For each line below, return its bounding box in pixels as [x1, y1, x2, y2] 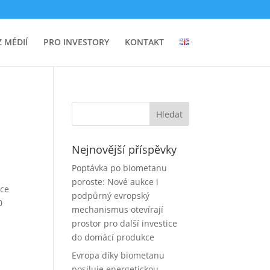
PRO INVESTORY [43, 36, 109, 48]
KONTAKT [124, 36, 164, 48]
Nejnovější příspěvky [72, 142, 177, 157]
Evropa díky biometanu [72, 250, 165, 261]
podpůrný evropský [72, 190, 150, 201]
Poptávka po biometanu [72, 162, 168, 174]
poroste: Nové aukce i [72, 176, 159, 187]
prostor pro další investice [72, 218, 178, 229]
